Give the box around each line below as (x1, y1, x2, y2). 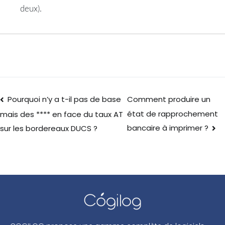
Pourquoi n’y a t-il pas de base (8, 93, 122, 104)
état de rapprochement (127, 108, 218, 119)
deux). (20, 5, 42, 14)
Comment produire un (127, 94, 210, 105)
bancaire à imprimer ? (127, 122, 208, 133)
